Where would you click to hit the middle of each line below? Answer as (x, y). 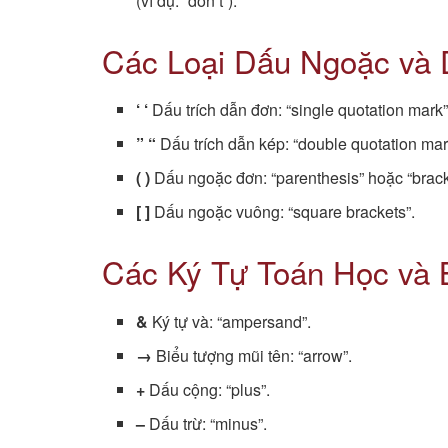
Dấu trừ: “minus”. (206, 423)
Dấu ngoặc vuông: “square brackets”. (283, 212)
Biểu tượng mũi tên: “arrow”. (252, 355)
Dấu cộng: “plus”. (208, 389)
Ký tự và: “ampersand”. (230, 321)
